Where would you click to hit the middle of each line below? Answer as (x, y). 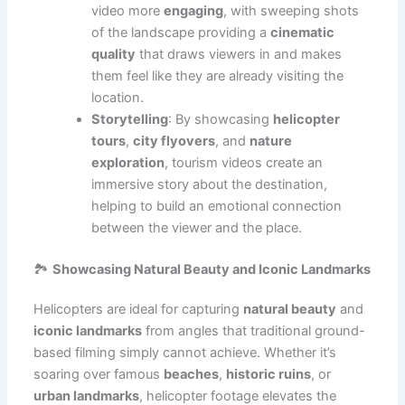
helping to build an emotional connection (217, 206)
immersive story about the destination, (210, 184)
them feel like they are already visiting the (218, 75)
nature (271, 141)
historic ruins (269, 374)
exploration (128, 162)
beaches (192, 374)
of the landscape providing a (181, 32)
